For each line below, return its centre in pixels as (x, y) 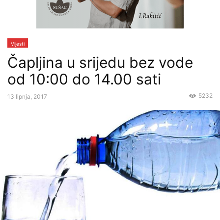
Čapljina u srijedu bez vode (100, 62)
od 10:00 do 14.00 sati (84, 79)
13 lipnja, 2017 (27, 96)
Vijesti (18, 44)
